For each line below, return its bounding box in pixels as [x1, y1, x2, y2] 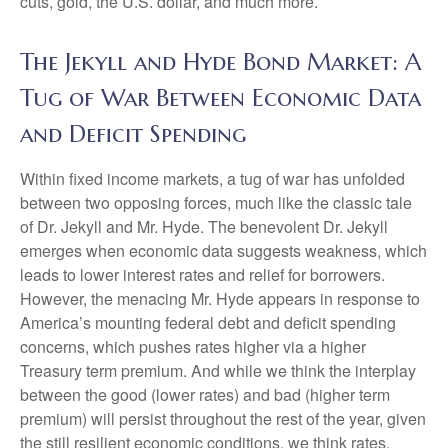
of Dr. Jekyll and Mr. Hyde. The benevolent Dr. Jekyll [20, 215, 388, 238]
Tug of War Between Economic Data [20, 83, 421, 113]
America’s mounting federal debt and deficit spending [20, 311, 396, 334]
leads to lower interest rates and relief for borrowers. [20, 263, 385, 286]
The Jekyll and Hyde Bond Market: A [20, 47, 421, 77]
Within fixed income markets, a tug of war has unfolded [20, 167, 405, 190]
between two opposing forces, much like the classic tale [20, 191, 412, 214]
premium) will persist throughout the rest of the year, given [20, 407, 426, 430]
